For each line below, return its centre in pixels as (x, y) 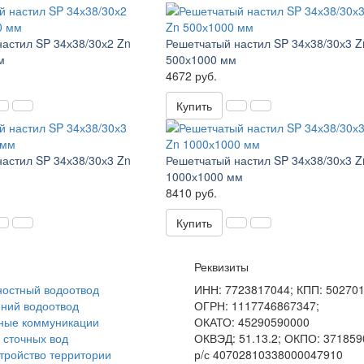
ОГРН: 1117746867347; (258, 305)
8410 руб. (191, 193)
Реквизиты (221, 266)
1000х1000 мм (204, 176)
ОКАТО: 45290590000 (252, 322)
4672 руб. (191, 76)
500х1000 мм (201, 59)
